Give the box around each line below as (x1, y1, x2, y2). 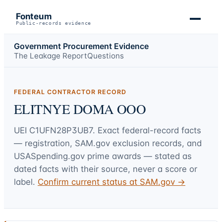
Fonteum (16, 11, 52, 21)
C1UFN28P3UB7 (29, 125, 93, 135)
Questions (87, 51, 124, 60)
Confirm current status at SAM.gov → (38, 176, 185, 187)
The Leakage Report (14, 51, 87, 60)
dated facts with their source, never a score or (14, 164, 197, 174)
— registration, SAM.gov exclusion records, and (14, 138, 202, 148)
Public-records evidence (16, 20, 91, 26)
